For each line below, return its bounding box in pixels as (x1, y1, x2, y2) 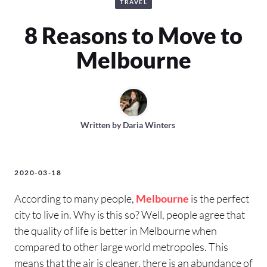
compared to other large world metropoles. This (14, 240, 228, 253)
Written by (80, 119, 123, 130)
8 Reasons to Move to (24, 21, 243, 49)
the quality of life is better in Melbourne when (14, 223, 217, 237)
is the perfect (189, 191, 249, 205)
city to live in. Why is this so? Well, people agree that (14, 207, 245, 221)
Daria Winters (122, 119, 175, 130)
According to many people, (14, 191, 136, 205)
